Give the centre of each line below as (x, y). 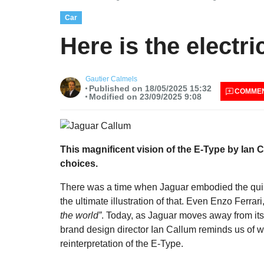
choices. (79, 163)
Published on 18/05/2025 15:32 (150, 88)
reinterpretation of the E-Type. (122, 243)
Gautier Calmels (111, 79)
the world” (81, 215)
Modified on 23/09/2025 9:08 (145, 96)
